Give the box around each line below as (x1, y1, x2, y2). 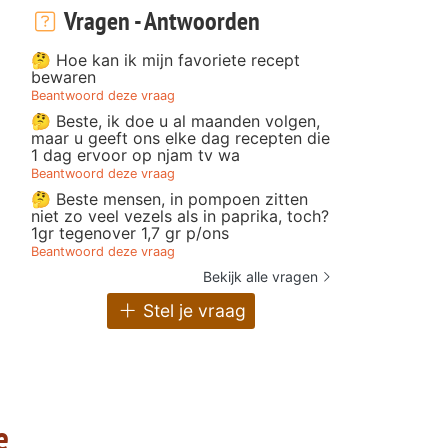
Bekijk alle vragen (203, 267, 318, 285)
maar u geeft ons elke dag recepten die (31, 127, 330, 148)
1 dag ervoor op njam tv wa (31, 144, 240, 165)
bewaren (31, 66, 96, 87)
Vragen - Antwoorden (59, 3, 260, 37)
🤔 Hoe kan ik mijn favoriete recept (31, 49, 300, 70)
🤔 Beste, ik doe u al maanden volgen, (31, 110, 320, 131)
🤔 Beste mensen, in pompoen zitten (31, 188, 308, 209)
